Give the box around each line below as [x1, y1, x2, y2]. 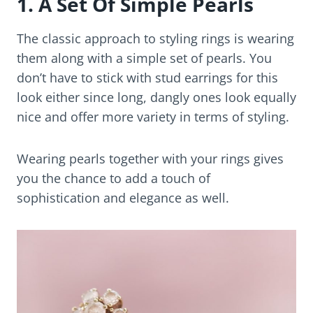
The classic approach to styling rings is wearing [17, 30, 294, 48]
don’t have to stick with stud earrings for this [17, 69, 278, 87]
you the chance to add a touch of [17, 170, 210, 187]
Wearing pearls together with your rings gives [17, 150, 284, 168]
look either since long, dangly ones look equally [17, 89, 296, 106]
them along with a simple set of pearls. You [17, 50, 272, 67]
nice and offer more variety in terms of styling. [17, 108, 289, 126]
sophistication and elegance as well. [17, 189, 229, 207]
